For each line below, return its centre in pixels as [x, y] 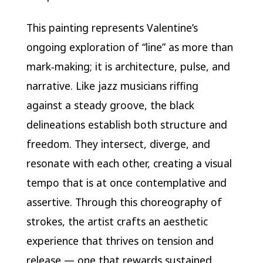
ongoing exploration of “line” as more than [129, 47]
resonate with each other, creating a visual [129, 163]
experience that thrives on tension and [120, 240]
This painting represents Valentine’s [112, 27]
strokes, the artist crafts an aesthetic [117, 221]
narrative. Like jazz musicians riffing [112, 85]
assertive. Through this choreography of [124, 202]
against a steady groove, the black [110, 105]
